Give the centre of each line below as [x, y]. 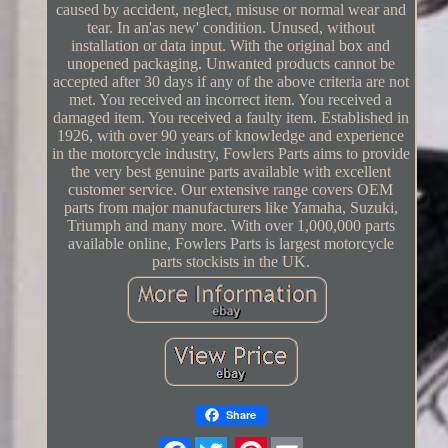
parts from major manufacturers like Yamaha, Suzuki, [230, 207]
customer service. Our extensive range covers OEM [231, 189]
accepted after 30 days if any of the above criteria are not [230, 81]
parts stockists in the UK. [230, 261]
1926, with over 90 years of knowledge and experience [231, 135]
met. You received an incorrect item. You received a [231, 99]
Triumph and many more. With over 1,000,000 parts [230, 225]
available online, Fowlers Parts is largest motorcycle [230, 243]
